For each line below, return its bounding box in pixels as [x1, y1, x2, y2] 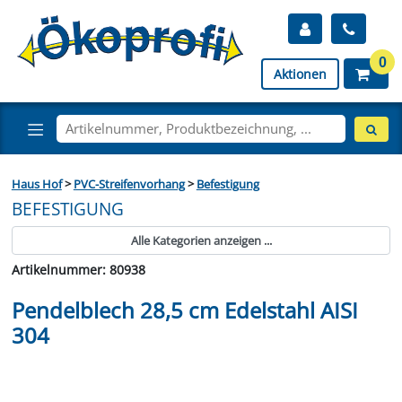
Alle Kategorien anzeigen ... [130, 232, 272, 249]
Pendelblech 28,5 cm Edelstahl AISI [11, 294, 358, 325]
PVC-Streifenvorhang [73, 175, 185, 192]
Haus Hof [11, 175, 62, 192]
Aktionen [274, 66, 327, 83]
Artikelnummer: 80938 [11, 260, 145, 278]
